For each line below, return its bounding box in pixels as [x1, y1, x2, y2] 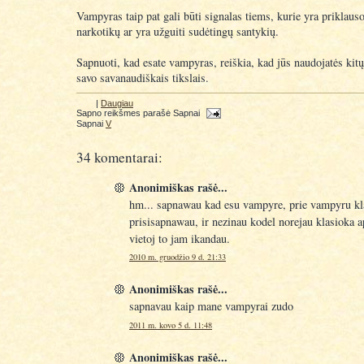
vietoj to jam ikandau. [129, 230, 230, 246]
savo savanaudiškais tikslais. [76, 70, 209, 85]
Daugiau [101, 97, 133, 108]
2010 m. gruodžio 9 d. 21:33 [129, 251, 226, 263]
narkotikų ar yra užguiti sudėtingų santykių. [76, 24, 279, 39]
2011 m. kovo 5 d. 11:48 [129, 319, 212, 331]
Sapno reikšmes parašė [76, 107, 173, 118]
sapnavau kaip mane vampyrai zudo [129, 298, 293, 314]
